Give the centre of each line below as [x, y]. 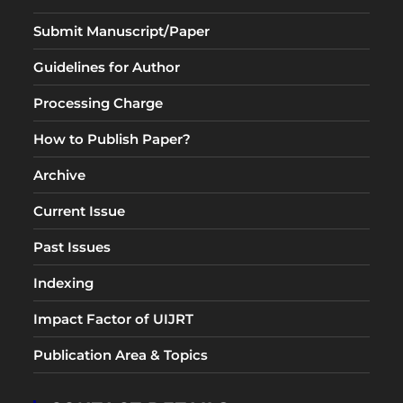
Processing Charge [99, 103]
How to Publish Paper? [112, 139]
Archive [60, 175]
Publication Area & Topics [121, 355]
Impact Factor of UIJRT [114, 319]
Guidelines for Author [107, 67]
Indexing [64, 283]
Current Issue [80, 211]
